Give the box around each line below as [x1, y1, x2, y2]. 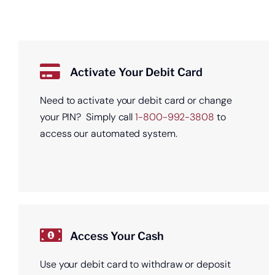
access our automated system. [39, 126, 177, 140]
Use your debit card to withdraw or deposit [39, 257, 231, 271]
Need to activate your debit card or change [39, 93, 232, 107]
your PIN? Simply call [39, 110, 136, 123]
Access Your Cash [69, 229, 164, 242]
